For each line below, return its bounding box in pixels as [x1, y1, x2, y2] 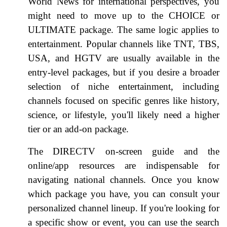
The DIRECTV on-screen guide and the [28, 145, 219, 157]
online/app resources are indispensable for [28, 160, 219, 171]
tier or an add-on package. [28, 123, 129, 134]
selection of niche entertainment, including [28, 81, 219, 92]
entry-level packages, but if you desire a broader [28, 66, 219, 78]
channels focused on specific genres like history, [28, 95, 219, 106]
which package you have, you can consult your [28, 188, 219, 199]
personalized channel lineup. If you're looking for [28, 202, 219, 213]
